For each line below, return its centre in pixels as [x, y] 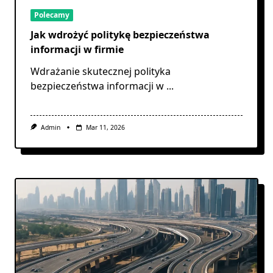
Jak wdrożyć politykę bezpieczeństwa [120, 35]
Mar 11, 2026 [105, 128]
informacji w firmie [77, 50]
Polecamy [52, 15]
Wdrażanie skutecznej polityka [101, 72]
